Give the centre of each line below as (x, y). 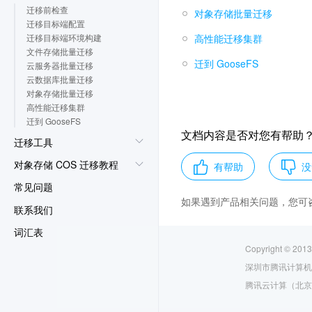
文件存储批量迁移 (60, 52)
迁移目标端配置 (56, 24)
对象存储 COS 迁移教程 (66, 164)
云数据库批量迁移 (60, 79)
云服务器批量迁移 (60, 65)
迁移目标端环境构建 (64, 38)
